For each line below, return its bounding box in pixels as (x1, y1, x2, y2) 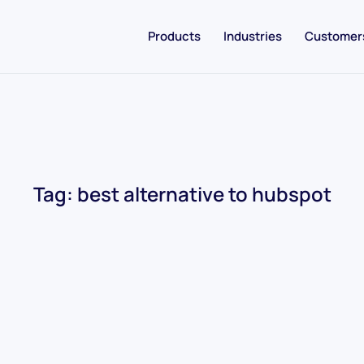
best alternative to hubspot (76, 180, 331, 207)
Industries (223, 28, 282, 45)
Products (148, 28, 201, 45)
